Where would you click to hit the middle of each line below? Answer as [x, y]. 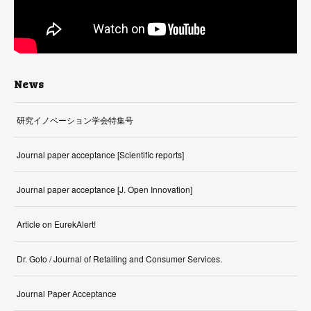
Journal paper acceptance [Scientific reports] [100, 155]
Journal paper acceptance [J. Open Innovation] [104, 190]
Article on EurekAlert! [56, 224]
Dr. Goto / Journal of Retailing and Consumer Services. [119, 259]
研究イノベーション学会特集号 [75, 120]
